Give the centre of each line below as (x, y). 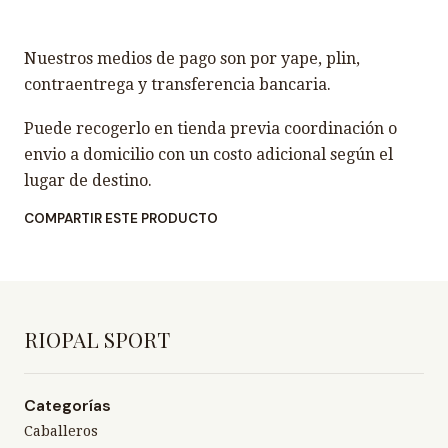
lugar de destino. (88, 180)
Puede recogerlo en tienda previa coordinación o (210, 128)
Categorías (67, 405)
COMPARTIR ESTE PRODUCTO (121, 218)
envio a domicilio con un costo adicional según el (208, 154)
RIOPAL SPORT (97, 339)
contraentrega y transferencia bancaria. (177, 84)
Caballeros (61, 431)
